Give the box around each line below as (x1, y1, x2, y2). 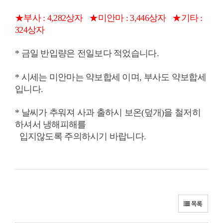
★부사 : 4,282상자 (15, 13, 85, 23)
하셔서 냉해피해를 (15, 119, 86, 129)
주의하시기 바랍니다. (64, 131, 146, 141)
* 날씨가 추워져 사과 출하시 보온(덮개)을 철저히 (15, 108, 201, 117)
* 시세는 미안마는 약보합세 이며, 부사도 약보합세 (15, 72, 206, 82)
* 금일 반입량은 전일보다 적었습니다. (15, 48, 159, 58)
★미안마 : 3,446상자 (85, 13, 173, 23)
